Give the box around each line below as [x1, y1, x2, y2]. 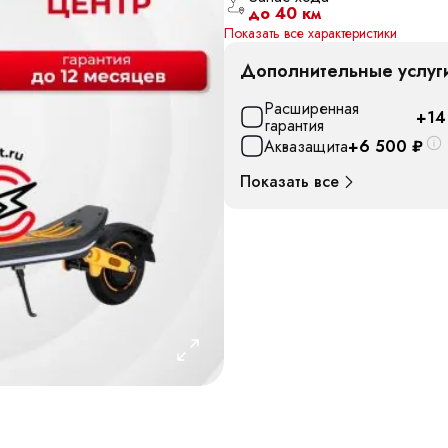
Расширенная [264, 97, 359, 120]
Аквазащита [264, 134, 348, 158]
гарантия [264, 114, 324, 137]
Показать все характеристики [224, 23, 397, 43]
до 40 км [248, 2, 321, 25]
